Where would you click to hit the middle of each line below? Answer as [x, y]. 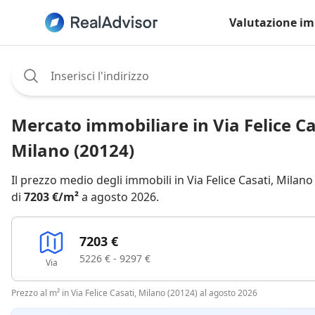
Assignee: [36, 64]
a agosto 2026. [119, 197]
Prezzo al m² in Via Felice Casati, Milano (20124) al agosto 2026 [134, 293]
